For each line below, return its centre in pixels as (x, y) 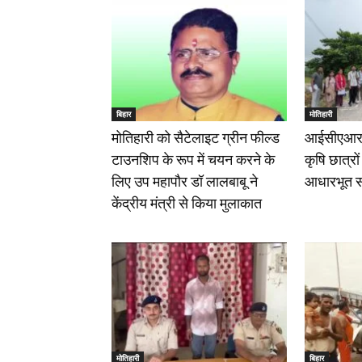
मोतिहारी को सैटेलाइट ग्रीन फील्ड (196, 137)
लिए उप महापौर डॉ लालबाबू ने (185, 181)
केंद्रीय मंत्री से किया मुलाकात (187, 203)
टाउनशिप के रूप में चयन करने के (193, 159)
